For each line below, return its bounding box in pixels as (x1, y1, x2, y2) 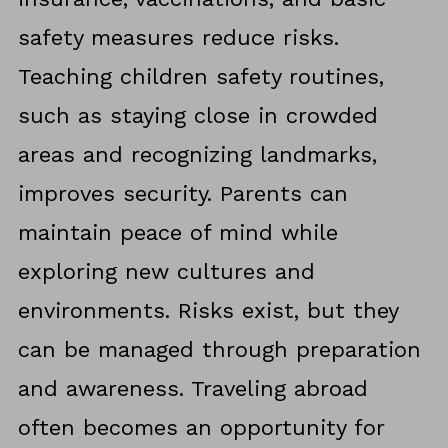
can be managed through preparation (17, 337, 421, 363)
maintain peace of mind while (17, 220, 338, 246)
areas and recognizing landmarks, (17, 142, 377, 168)
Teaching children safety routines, (17, 64, 384, 90)
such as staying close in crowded (17, 103, 378, 129)
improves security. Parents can (17, 181, 348, 207)
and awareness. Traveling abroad (17, 376, 368, 402)
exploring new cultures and (17, 259, 315, 285)
